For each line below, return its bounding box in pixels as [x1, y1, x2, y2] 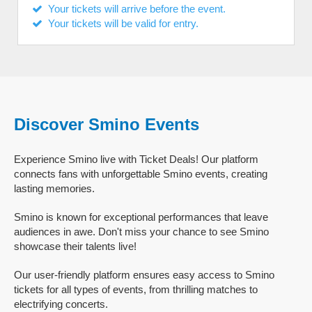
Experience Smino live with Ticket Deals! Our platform [14, 153, 258, 165]
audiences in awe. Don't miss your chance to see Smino [14, 226, 269, 237]
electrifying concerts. [14, 298, 108, 310]
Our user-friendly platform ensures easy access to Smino [14, 269, 274, 281]
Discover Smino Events [14, 115, 199, 134]
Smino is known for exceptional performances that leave [14, 211, 268, 223]
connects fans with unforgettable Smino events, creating [14, 168, 267, 180]
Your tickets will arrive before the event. [42, 3, 226, 15]
